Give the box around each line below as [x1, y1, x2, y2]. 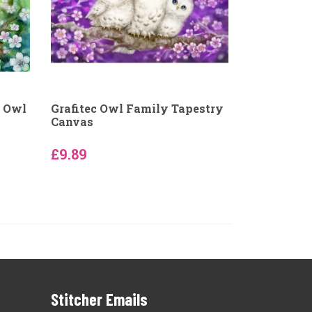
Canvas [50, 114, 93, 129]
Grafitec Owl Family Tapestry [50, 101, 224, 116]
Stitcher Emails [51, 289, 148, 309]
